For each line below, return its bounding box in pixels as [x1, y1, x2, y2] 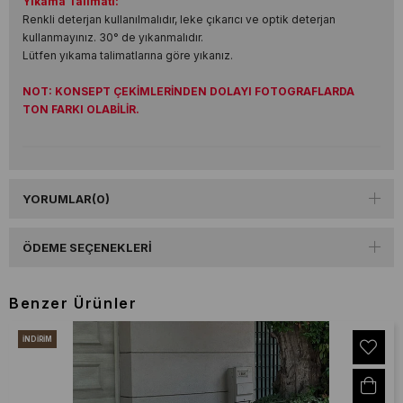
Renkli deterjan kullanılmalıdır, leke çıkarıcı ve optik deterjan [22, 13, 336, 26]
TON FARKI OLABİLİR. [22, 103, 139, 116]
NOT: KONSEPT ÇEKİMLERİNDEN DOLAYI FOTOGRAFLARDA [22, 85, 354, 98]
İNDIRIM [22, 335, 53, 344]
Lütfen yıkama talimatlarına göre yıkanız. [22, 49, 233, 62]
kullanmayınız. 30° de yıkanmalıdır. [22, 31, 203, 44]
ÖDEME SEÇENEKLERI [22, 240, 152, 255]
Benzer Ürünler [9, 294, 138, 312]
